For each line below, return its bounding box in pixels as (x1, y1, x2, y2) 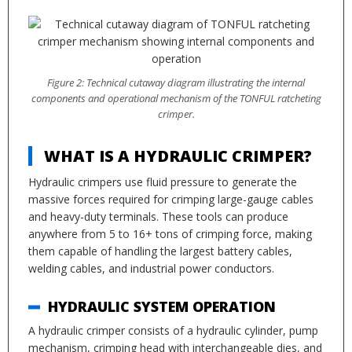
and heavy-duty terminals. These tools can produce (28, 209, 288, 224)
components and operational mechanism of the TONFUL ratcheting (31, 92, 321, 105)
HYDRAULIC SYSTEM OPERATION (48, 297, 276, 316)
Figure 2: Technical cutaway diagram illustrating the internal (47, 76, 305, 90)
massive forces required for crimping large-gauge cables (28, 192, 313, 207)
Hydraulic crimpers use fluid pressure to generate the (28, 174, 297, 189)
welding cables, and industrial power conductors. (28, 261, 274, 276)
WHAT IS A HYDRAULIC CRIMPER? (44, 145, 312, 167)
